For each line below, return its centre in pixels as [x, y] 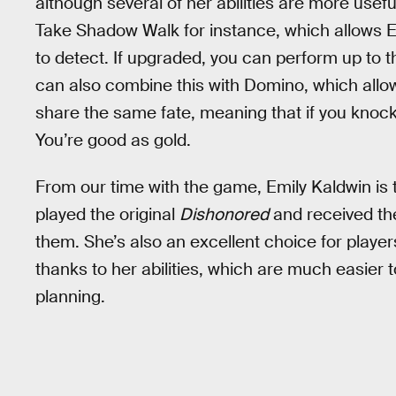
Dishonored [224, 214]
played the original [107, 214]
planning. [70, 296]
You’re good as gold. [113, 141]
